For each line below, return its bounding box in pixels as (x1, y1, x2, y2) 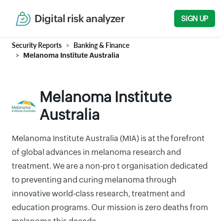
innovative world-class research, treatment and (12, 189, 185, 198)
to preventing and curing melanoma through (12, 175, 177, 184)
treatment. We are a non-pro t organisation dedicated (12, 161, 208, 171)
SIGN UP (181, 14, 208, 23)
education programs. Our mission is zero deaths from (12, 203, 208, 212)
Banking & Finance (74, 41, 129, 49)
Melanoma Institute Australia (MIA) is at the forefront (12, 134, 205, 143)
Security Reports (12, 41, 62, 49)
